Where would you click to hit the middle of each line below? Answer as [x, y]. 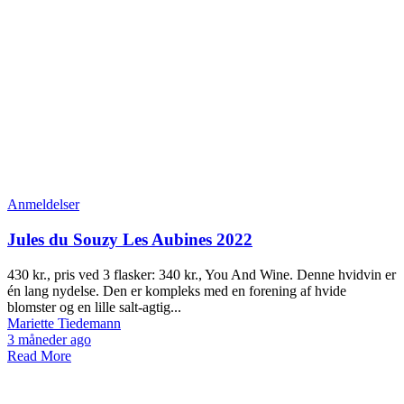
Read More [39, 355]
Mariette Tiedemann [64, 323]
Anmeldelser [43, 205]
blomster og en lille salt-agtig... [94, 307]
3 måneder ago [49, 339]
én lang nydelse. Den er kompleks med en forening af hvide [177, 290]
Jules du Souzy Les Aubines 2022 [130, 239]
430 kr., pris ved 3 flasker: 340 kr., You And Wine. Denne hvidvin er [202, 274]
